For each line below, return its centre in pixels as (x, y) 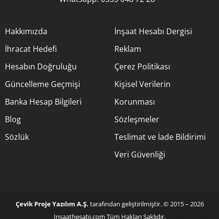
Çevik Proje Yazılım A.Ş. (52, 204)
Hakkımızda (26, 32)
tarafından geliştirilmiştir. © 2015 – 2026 (146, 204)
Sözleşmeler (137, 120)
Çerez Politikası (142, 67)
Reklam (128, 49)
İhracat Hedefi (31, 49)
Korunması (135, 102)
